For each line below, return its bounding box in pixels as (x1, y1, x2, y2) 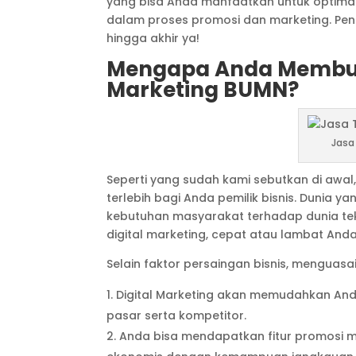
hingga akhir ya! (106, 30, 200, 46)
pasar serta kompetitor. (106, 308, 247, 323)
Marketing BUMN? (106, 75, 300, 104)
